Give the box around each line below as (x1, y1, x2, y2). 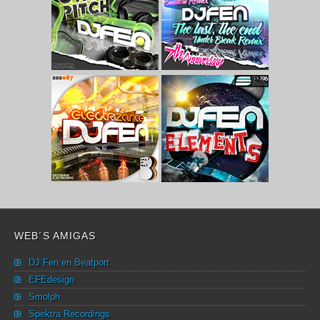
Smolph (29, 291, 60, 303)
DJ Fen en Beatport (29, 257, 109, 269)
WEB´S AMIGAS (14, 230, 96, 242)
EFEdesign (29, 274, 74, 286)
